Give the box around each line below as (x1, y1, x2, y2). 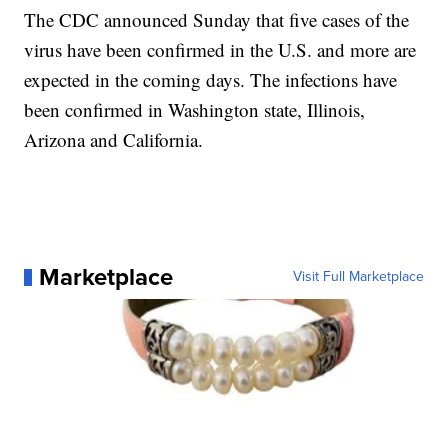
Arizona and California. (24, 127, 204, 153)
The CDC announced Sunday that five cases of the (24, 7, 410, 33)
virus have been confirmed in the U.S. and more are (24, 37, 417, 63)
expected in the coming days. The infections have (24, 67, 398, 93)
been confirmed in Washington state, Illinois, (24, 97, 366, 123)
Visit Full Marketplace (292, 266, 424, 288)
